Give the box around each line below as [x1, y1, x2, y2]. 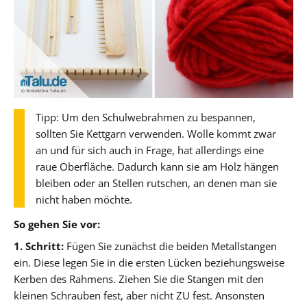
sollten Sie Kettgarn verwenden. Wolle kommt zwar [36, 126, 276, 140]
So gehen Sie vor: [14, 217, 100, 231]
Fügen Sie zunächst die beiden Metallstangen [64, 238, 277, 253]
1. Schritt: [14, 238, 64, 253]
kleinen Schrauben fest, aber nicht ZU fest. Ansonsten [14, 288, 265, 302]
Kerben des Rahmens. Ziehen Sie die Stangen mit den [14, 271, 264, 286]
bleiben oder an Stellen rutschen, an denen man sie [36, 175, 277, 190]
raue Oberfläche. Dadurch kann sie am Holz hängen [36, 159, 279, 173]
